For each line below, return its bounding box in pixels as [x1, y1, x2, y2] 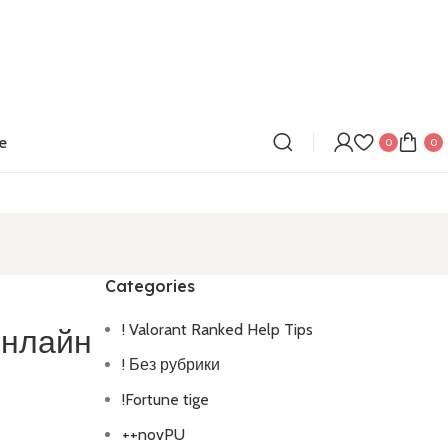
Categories [104, 276, 195, 296]
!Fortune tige [121, 390, 209, 409]
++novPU [121, 425, 185, 444]
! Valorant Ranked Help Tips [121, 320, 313, 339]
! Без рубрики [121, 355, 220, 374]
